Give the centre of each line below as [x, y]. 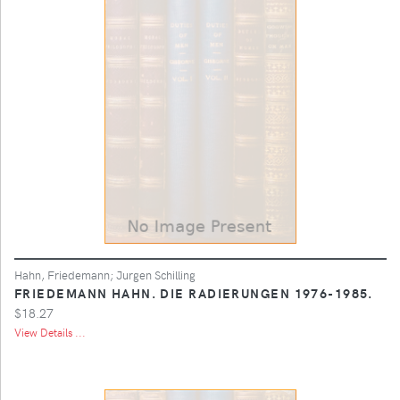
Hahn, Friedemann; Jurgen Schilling [105, 274]
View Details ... [50, 332]
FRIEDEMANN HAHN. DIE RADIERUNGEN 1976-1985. [194, 292]
